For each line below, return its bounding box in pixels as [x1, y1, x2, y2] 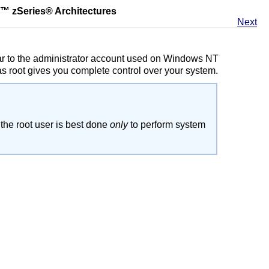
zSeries [12, 6, 46, 16]
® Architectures [46, 6, 116, 16]
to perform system [128, 119, 205, 130]
